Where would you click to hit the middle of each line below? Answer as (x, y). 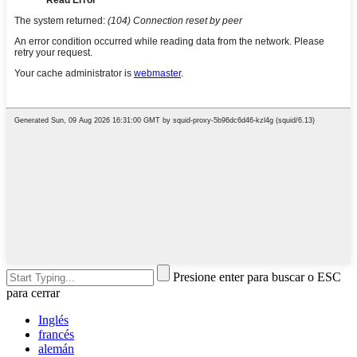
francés (56, 334)
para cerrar (33, 292)
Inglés (53, 320)
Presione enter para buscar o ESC (257, 277)
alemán (56, 348)
